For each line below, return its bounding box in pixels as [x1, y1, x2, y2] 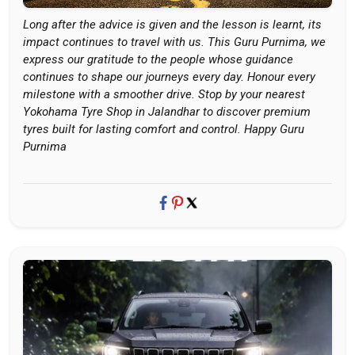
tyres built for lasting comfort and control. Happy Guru [23, 122, 304, 136]
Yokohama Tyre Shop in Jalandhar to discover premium [23, 105, 311, 119]
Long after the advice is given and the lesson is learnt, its [23, 17, 322, 32]
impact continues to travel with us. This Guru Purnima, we [23, 35, 326, 49]
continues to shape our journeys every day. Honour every [23, 70, 315, 84]
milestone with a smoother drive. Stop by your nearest [23, 87, 305, 101]
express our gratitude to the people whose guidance [23, 52, 293, 67]
